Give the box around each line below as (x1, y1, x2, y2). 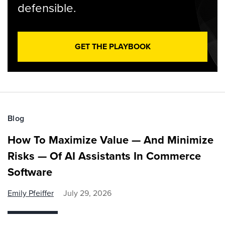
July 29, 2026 (63, 187, 111, 199)
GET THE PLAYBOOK (74, 41, 151, 52)
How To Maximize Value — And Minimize (8, 132, 213, 148)
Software (8, 164, 52, 180)
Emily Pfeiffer (8, 187, 54, 199)
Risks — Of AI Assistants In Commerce (8, 148, 201, 164)
